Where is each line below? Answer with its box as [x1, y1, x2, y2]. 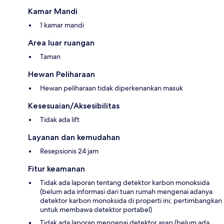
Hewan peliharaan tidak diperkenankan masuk [40, 83, 183, 93]
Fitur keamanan [28, 164, 85, 174]
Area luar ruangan [28, 38, 94, 48]
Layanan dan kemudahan [28, 132, 120, 142]
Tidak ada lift [40, 115, 79, 124]
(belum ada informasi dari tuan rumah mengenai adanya [40, 187, 212, 196]
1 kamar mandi [40, 20, 84, 30]
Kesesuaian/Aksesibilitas [28, 101, 119, 111]
